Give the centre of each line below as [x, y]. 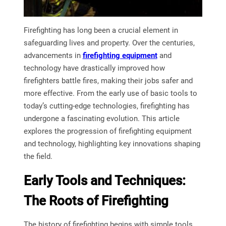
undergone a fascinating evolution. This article [101, 119]
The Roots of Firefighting [96, 201]
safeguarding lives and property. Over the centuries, [109, 43]
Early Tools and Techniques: [104, 181]
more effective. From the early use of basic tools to [110, 94]
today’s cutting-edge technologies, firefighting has [106, 106]
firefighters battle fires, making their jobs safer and [108, 81]
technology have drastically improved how [94, 68]
